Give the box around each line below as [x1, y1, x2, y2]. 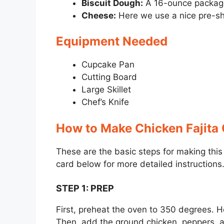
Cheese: [81, 10, 116, 20]
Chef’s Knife [81, 97, 129, 107]
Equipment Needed [56, 34, 167, 49]
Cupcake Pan [81, 59, 134, 70]
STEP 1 [56, 183, 86, 194]
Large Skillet [81, 84, 131, 95]
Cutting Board [81, 72, 137, 82]
